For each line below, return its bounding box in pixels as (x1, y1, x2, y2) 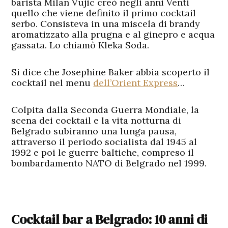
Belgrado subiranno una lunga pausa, (11, 125, 177, 137)
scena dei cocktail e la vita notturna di (11, 114, 182, 126)
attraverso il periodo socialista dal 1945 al (11, 135, 197, 148)
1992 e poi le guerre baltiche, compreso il (11, 146, 194, 158)
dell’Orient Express (93, 76, 178, 89)
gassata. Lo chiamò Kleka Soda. (11, 39, 150, 51)
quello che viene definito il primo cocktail (11, 7, 196, 19)
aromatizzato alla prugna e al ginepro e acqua (11, 28, 215, 40)
